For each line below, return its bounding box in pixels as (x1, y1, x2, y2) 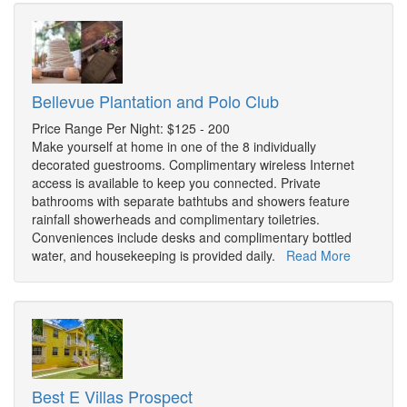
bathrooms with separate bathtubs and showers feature (32, 192, 350, 211)
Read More (286, 246, 351, 265)
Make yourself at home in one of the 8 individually (32, 137, 316, 156)
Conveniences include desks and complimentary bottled (32, 228, 352, 247)
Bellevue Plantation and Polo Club (32, 89, 279, 114)
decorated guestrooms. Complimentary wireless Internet (32, 155, 354, 174)
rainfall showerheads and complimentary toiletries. (32, 210, 320, 229)
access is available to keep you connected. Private (32, 174, 321, 193)
